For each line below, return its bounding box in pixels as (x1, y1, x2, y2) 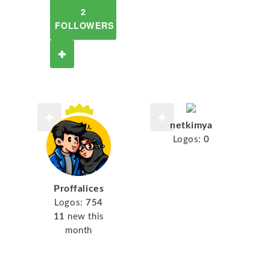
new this (67, 212, 104, 221)
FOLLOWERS (55, 19, 115, 31)
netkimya (170, 121, 213, 130)
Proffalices (54, 183, 104, 193)
